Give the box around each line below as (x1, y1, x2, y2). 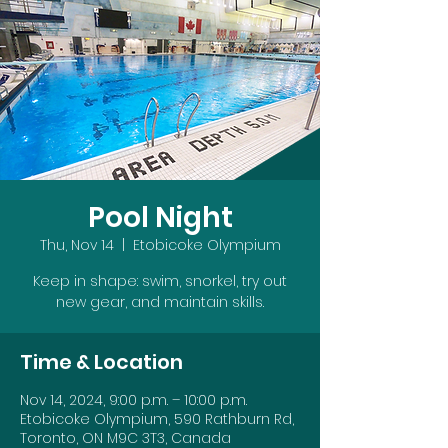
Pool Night (87, 198, 233, 237)
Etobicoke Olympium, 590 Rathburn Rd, (20, 409, 294, 429)
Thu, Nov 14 (39, 235, 114, 255)
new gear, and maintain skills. (56, 292, 264, 312)
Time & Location (20, 348, 183, 376)
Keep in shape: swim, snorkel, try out (33, 271, 287, 291)
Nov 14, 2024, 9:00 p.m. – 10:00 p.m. (20, 390, 247, 410)
